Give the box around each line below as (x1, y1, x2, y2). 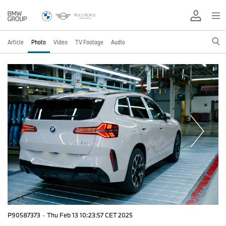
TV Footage (75, 38, 103, 46)
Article (8, 38, 24, 46)
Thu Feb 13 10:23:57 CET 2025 (47, 210, 133, 219)
